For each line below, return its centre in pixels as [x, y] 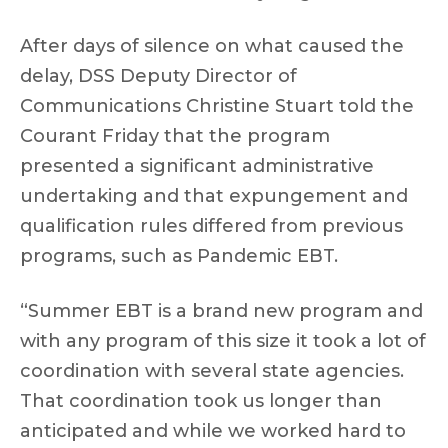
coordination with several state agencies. [212, 371]
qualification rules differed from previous [211, 226]
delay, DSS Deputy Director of [158, 76]
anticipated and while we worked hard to [213, 431]
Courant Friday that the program [175, 136]
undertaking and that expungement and [214, 196]
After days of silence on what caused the [212, 46]
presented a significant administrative [197, 166]
